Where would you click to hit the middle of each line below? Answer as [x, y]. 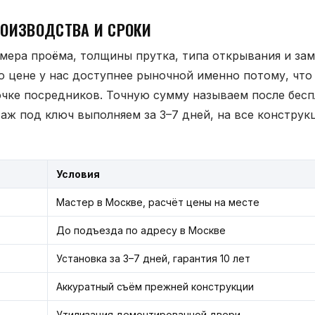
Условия [78, 174]
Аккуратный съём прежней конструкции [155, 287]
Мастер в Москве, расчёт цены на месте [158, 202]
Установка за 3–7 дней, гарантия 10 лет [153, 258]
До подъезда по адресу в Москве [141, 230]
